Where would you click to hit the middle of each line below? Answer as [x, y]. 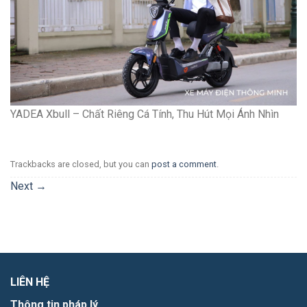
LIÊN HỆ [30, 282]
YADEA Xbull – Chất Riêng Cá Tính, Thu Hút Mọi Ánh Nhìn [145, 114]
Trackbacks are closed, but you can [81, 164]
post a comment [184, 164]
